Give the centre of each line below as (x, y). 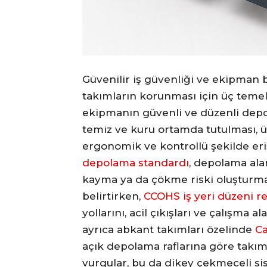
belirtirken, (113, 196)
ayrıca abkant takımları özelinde (169, 229)
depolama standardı (136, 162)
